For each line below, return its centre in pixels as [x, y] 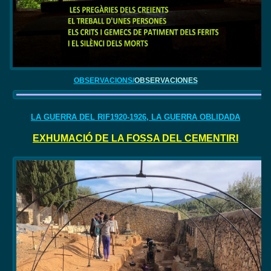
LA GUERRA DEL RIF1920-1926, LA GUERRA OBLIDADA [135, 117]
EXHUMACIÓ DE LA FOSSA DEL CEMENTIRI [135, 138]
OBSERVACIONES [166, 80]
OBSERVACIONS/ [104, 80]
